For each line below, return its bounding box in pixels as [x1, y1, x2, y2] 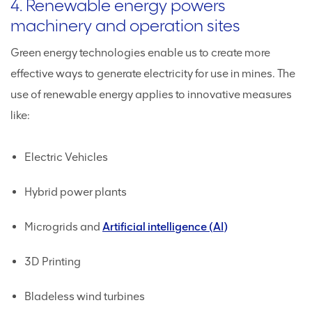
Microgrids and [24, 220, 102, 233]
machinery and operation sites [10, 15, 240, 36]
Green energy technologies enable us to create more [10, 46, 270, 59]
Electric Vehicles [24, 150, 108, 164]
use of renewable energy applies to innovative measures [10, 88, 292, 101]
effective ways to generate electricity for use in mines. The [10, 67, 295, 80]
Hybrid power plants [24, 185, 127, 198]
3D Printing [24, 255, 81, 268]
